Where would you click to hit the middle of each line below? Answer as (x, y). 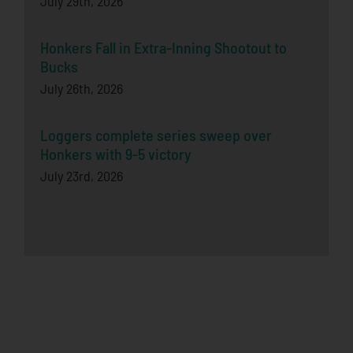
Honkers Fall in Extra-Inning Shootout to (164, 48)
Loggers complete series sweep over (156, 135)
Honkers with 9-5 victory (116, 154)
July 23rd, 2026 (82, 176)
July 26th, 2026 (82, 89)
